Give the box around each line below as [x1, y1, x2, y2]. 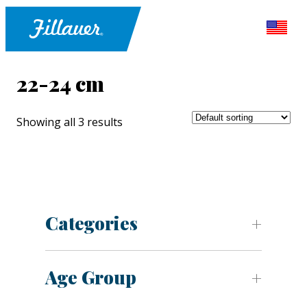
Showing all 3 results [16, 114, 123, 130]
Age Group [45, 265, 136, 290]
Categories [45, 211, 138, 236]
